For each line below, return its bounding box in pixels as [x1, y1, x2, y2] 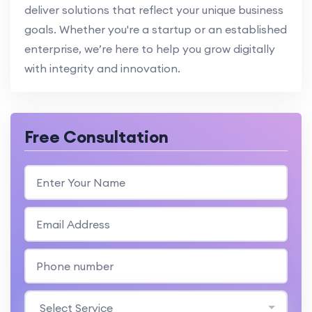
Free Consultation [24, 126, 169, 148]
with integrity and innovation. [24, 61, 180, 76]
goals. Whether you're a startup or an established [24, 22, 287, 37]
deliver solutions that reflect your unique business [24, 3, 283, 17]
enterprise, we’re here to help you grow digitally [24, 42, 275, 56]
